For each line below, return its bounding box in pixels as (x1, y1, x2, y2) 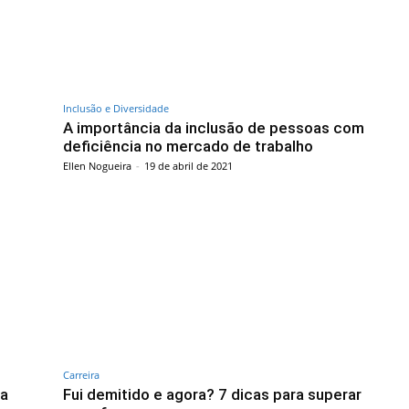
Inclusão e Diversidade (63, 100, 169, 115)
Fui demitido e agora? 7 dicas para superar (63, 384, 362, 404)
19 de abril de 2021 (144, 158, 233, 173)
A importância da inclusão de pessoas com (63, 118, 364, 137)
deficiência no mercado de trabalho (63, 136, 313, 155)
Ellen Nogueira (63, 158, 131, 173)
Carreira (63, 367, 100, 382)
